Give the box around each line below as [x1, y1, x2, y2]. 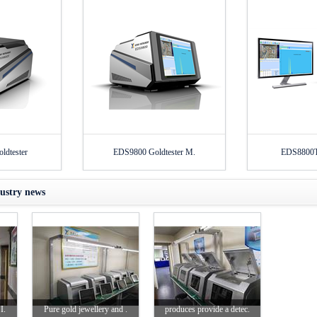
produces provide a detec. [165, 304, 250, 314]
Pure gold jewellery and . [44, 304, 127, 314]
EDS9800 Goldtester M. [113, 147, 195, 157]
